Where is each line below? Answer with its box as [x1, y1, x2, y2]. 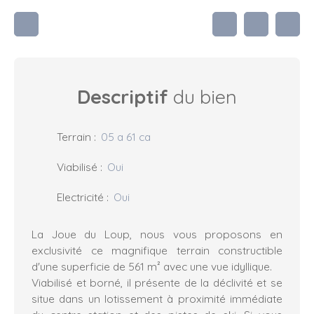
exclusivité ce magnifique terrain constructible [32, 243, 282, 258]
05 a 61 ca [101, 130, 151, 144]
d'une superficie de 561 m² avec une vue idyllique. [32, 259, 272, 274]
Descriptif [77, 85, 168, 109]
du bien [168, 85, 237, 109]
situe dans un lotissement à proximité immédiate [32, 292, 282, 306]
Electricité [57, 190, 104, 205]
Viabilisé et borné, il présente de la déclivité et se [32, 275, 282, 290]
